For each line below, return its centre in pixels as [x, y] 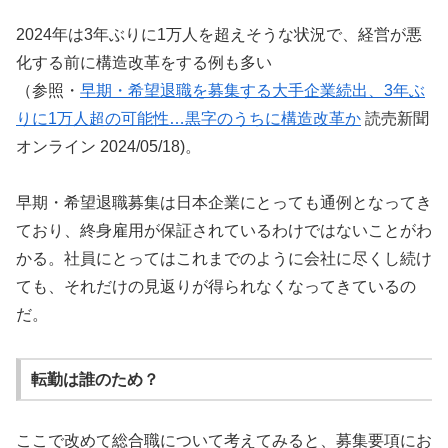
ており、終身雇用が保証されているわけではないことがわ [224, 231]
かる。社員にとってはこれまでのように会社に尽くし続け [224, 259]
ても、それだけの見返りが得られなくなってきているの [216, 287]
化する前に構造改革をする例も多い [144, 62]
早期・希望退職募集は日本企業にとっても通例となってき [224, 203]
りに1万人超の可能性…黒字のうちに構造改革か [188, 118]
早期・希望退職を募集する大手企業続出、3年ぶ [252, 90]
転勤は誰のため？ [94, 379]
